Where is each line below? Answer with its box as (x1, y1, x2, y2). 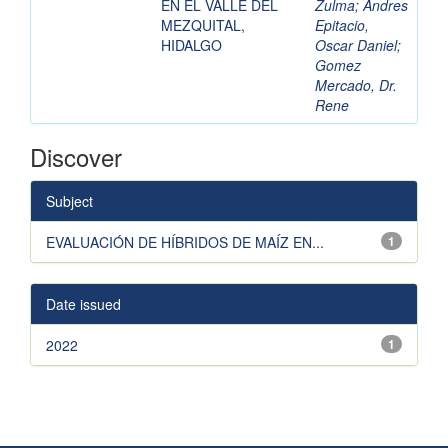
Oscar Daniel (315, 35, 397, 56)
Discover (30, 139, 122, 175)
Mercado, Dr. (315, 75, 397, 96)
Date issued (46, 294, 121, 315)
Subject (46, 191, 93, 212)
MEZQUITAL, (161, 15, 245, 36)
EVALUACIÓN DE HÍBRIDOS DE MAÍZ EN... (46, 232, 324, 253)
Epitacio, (315, 15, 369, 36)
